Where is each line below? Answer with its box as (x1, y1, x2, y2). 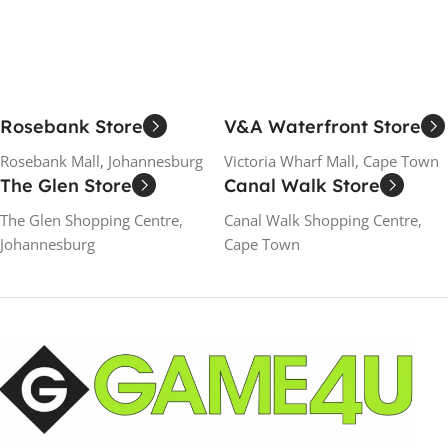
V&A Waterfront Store (224, 114, 421, 138)
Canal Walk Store (224, 173, 380, 197)
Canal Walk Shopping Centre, (224, 209, 422, 230)
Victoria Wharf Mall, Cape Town (224, 150, 439, 171)
